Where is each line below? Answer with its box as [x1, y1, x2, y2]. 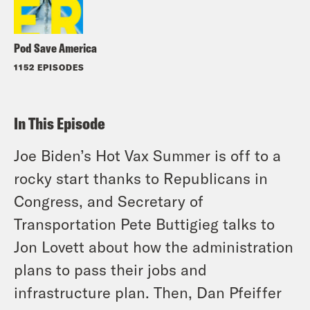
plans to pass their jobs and [14, 259, 207, 278]
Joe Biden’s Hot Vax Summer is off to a [14, 145, 281, 164]
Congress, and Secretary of [14, 191, 203, 210]
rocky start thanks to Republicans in [14, 168, 268, 187]
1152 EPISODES [14, 62, 84, 72]
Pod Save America [14, 39, 97, 56]
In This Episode [14, 112, 105, 134]
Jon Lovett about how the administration [14, 237, 293, 255]
